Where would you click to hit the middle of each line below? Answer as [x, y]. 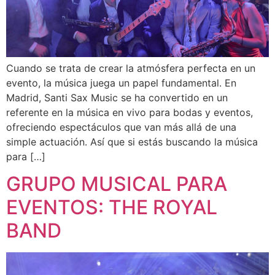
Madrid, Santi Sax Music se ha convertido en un [117, 97]
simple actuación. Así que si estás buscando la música [132, 141]
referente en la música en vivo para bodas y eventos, [130, 112]
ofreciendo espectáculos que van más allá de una [121, 127]
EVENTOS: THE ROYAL [112, 207]
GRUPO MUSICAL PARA [117, 184]
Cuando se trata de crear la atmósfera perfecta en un [131, 68]
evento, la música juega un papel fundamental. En [121, 83]
